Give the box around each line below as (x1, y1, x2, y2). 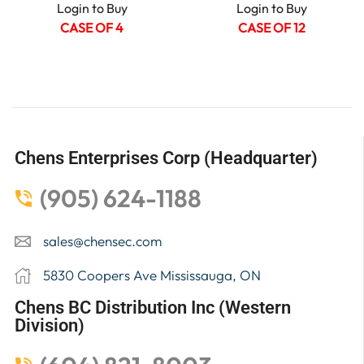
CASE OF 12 (238, 19, 306, 37)
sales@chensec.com (43, 232, 162, 250)
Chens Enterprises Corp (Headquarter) (15, 147, 318, 169)
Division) (15, 314, 84, 336)
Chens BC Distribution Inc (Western (15, 297, 291, 318)
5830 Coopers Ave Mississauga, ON (43, 266, 261, 284)
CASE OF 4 (60, 19, 124, 37)
